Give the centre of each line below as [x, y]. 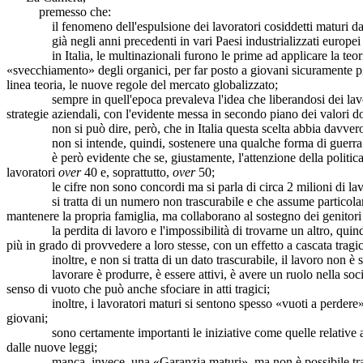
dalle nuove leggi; [52, 347]
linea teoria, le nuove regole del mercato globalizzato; [142, 84]
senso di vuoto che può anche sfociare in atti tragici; [138, 288]
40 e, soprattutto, [127, 172]
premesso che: [59, 11]
